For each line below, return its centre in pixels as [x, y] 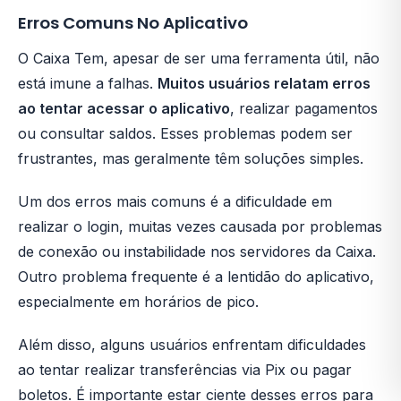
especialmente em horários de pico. [138, 302]
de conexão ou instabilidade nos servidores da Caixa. [197, 252]
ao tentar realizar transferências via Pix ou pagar [185, 370]
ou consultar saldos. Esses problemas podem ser [185, 133]
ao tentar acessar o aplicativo [124, 108]
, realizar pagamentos [304, 108]
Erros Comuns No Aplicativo [133, 23]
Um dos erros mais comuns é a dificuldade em [175, 201]
